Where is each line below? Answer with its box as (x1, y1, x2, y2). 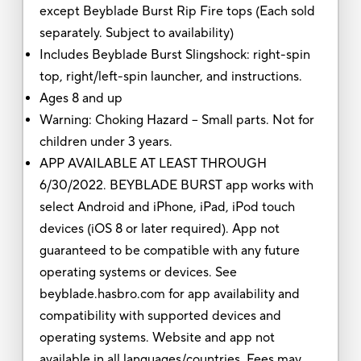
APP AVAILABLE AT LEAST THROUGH (39, 155, 267, 172)
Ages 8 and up (39, 89, 126, 106)
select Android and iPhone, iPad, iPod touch (39, 198, 295, 215)
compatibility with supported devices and (39, 307, 281, 324)
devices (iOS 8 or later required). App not (39, 220, 280, 237)
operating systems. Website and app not (39, 329, 275, 346)
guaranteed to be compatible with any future (39, 242, 300, 259)
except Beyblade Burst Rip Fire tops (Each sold (39, 2, 315, 19)
